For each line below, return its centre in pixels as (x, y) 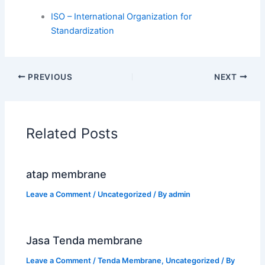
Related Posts (72, 134)
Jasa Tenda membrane (85, 240)
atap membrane (67, 174)
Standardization (83, 30)
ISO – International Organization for (122, 16)
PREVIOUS (49, 77)
